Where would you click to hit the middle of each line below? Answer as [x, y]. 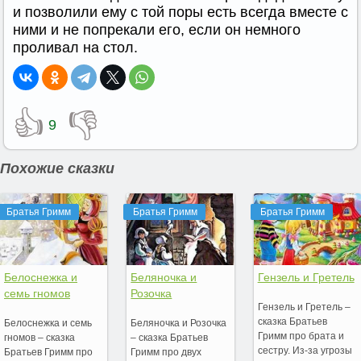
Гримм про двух [166, 352]
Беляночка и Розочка [179, 323]
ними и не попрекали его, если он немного [157, 30]
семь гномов [37, 293]
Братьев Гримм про [48, 352]
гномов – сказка [39, 337]
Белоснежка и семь [48, 323]
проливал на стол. [75, 48]
